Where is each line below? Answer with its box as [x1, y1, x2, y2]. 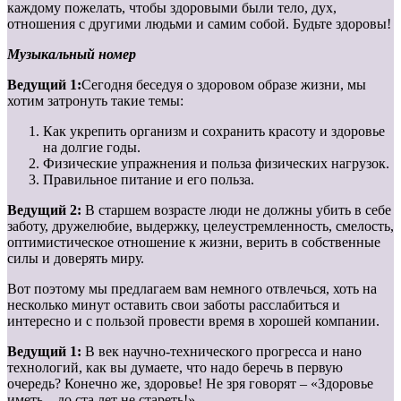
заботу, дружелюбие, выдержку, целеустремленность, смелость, [7, 218, 394, 235]
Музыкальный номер [7, 47, 136, 63]
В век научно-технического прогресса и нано [85, 344, 362, 360]
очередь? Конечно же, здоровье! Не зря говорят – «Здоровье [7, 376, 373, 392]
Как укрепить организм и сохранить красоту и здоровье [43, 124, 385, 140]
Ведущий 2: [7, 202, 85, 218]
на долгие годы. [43, 140, 141, 156]
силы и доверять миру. [7, 251, 144, 267]
